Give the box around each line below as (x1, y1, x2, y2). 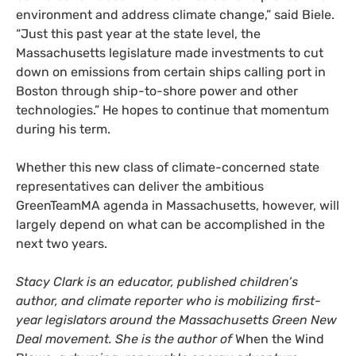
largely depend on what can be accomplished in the (16, 216, 325, 232)
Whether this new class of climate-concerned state (16, 159, 319, 175)
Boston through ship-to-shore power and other (16, 83, 298, 99)
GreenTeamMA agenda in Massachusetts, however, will (16, 197, 339, 213)
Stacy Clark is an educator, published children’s (16, 273, 298, 289)
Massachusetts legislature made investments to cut (16, 44, 323, 60)
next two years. (16, 235, 107, 251)
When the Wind (235, 331, 324, 346)
